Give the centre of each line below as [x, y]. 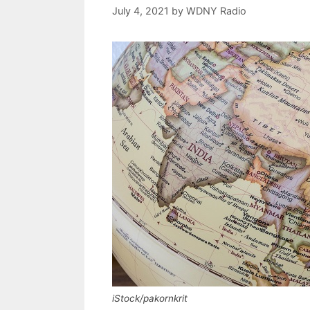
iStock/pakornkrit [150, 299]
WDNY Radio [216, 11]
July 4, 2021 [140, 11]
